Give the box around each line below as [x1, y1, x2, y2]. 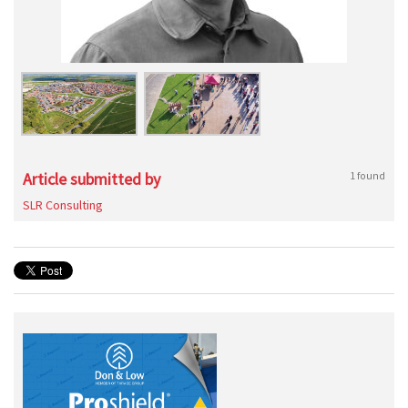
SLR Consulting [23, 197, 103, 213]
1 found [350, 168, 385, 182]
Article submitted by [23, 168, 160, 189]
